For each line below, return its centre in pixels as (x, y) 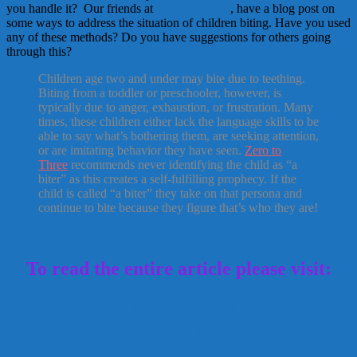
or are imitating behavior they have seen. (141, 150)
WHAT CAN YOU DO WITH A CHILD (178, 306)
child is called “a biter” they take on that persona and (170, 193)
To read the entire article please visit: (178, 268)
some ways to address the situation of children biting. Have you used (178, 22)
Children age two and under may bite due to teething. (172, 78)
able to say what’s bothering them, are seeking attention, (178, 135)
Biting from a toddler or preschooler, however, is (160, 92)
